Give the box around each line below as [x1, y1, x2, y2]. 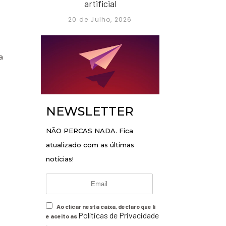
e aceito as [46, 212, 78, 220]
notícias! [46, 155, 74, 163]
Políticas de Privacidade [78, 210, 159, 220]
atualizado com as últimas [46, 141, 134, 149]
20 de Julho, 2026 [68, 15, 132, 24]
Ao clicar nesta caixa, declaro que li [55, 203, 155, 210]
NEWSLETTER [46, 104, 134, 119]
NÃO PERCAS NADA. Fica [46, 127, 133, 135]
